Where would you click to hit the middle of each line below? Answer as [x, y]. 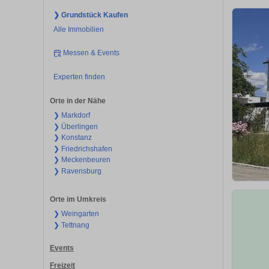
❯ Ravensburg [77, 171]
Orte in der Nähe [78, 101]
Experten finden [79, 77]
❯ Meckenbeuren [82, 160]
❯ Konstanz [72, 138]
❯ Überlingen [75, 126]
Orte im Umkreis [78, 200]
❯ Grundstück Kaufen [90, 15]
